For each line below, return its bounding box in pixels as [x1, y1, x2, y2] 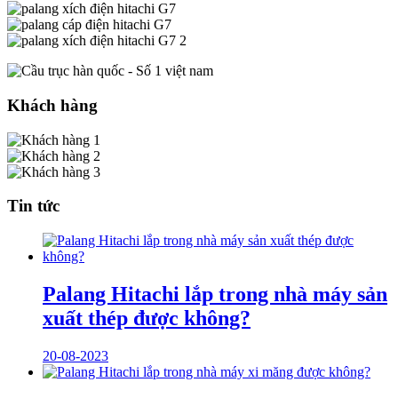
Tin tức [7, 196, 60, 216]
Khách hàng [7, 95, 98, 115]
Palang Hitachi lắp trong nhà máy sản [43, 282, 387, 306]
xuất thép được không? [43, 306, 251, 330]
